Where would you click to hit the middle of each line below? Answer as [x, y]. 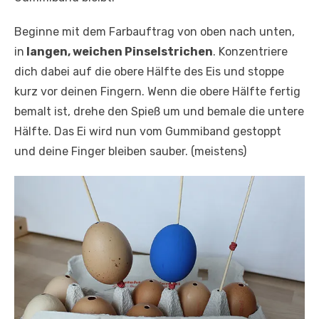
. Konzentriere [250, 52]
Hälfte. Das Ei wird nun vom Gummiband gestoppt [148, 132]
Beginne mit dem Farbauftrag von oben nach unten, [155, 32]
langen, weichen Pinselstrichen [119, 52]
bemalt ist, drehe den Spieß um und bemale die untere [159, 112]
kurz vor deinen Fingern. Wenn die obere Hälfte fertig [157, 92]
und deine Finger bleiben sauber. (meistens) [130, 152]
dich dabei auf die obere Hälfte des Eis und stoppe [149, 72]
